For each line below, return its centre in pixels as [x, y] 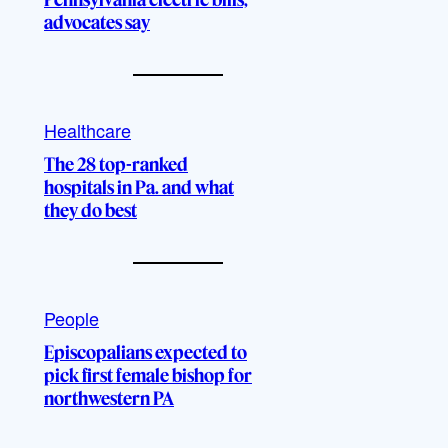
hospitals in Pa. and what [139, 187]
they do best [90, 210]
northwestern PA [109, 398]
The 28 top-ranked [116, 164]
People [71, 318]
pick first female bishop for [148, 375]
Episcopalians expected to [145, 352]
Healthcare [87, 130]
